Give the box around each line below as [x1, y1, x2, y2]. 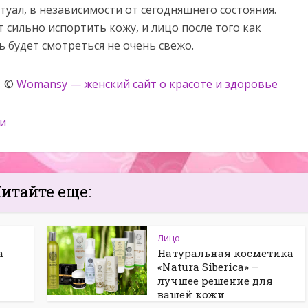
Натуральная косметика [157, 246, 294, 260]
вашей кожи [157, 287, 225, 301]
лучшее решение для [157, 274, 273, 287]
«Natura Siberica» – [157, 260, 258, 274]
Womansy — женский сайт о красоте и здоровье [16, 76, 278, 91]
